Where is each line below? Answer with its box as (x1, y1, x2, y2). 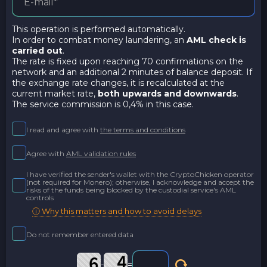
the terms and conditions (100, 125, 185, 134)
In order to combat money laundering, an (12, 35, 187, 45)
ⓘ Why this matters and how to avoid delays (32, 206, 201, 216)
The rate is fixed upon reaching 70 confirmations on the (12, 56, 243, 67)
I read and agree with (26, 125, 100, 134)
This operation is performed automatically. (12, 24, 185, 35)
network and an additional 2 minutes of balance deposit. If (12, 67, 252, 77)
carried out (12, 45, 63, 56)
